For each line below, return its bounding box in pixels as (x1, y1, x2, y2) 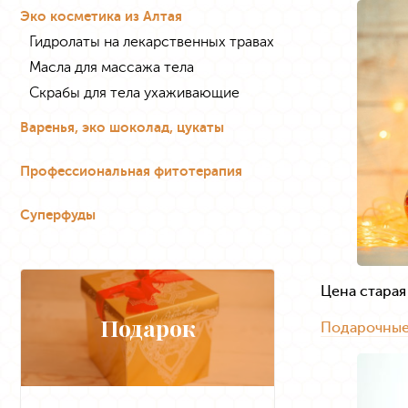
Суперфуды (20, 207, 96, 223)
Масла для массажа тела (29, 58, 194, 76)
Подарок (99, 312, 196, 342)
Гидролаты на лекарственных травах (29, 33, 274, 50)
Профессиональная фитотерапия (20, 163, 242, 179)
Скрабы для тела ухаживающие (29, 84, 240, 101)
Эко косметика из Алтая (20, 8, 182, 25)
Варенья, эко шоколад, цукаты (20, 119, 224, 136)
